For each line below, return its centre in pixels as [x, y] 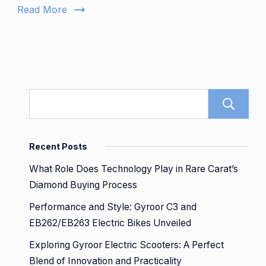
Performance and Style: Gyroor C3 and [113, 207]
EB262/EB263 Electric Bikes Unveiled [110, 223]
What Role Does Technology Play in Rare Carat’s [134, 169]
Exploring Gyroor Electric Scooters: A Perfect [126, 245]
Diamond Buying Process [83, 185]
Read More [42, 9]
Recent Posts [58, 146]
